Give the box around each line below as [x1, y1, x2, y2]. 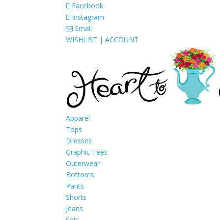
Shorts [66, 192, 87, 202]
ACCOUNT [105, 35, 139, 44]
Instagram [72, 12, 105, 22]
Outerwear [66, 159, 100, 168]
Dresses [66, 136, 92, 145]
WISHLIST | [66, 35, 106, 44]
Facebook [72, 1, 104, 10]
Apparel [66, 113, 90, 123]
